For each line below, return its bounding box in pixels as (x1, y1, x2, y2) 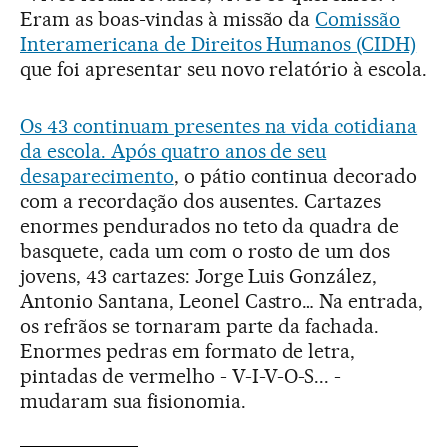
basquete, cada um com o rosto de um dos (20, 239, 391, 264)
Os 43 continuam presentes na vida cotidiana (20, 114, 418, 139)
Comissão (315, 7, 401, 32)
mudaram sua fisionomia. (20, 389, 246, 414)
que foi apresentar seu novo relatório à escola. (20, 57, 428, 82)
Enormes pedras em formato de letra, (20, 339, 356, 364)
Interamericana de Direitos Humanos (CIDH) (20, 32, 417, 57)
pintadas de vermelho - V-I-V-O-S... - (20, 364, 342, 389)
